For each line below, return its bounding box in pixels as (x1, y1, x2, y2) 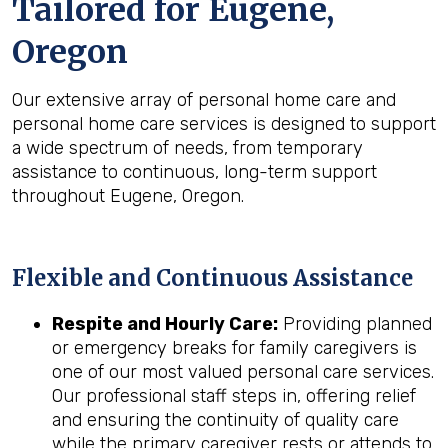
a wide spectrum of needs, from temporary (12, 137, 363, 159)
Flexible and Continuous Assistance (12, 264, 413, 292)
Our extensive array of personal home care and (12, 89, 396, 111)
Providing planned (278, 313, 432, 335)
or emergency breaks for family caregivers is (52, 337, 417, 359)
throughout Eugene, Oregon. (12, 185, 244, 207)
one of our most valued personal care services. (52, 361, 434, 383)
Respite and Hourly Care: (52, 313, 278, 335)
